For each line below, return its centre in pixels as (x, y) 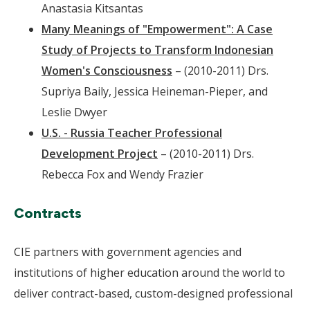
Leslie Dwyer (74, 112)
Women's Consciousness (107, 71)
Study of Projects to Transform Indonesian (157, 50)
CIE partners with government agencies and (128, 252)
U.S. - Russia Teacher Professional (132, 133)
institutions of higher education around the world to (149, 273)
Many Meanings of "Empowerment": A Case (157, 29)
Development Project (100, 154)
